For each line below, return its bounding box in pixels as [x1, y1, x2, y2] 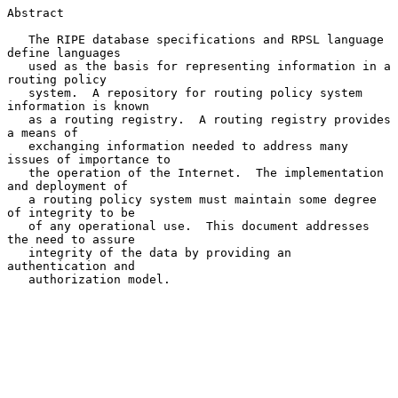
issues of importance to [7, 152, 171, 166]
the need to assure [7, 232, 135, 246]
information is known [7, 99, 149, 113]
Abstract [7, 5, 64, 20]
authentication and [7, 259, 135, 273]
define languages [7, 45, 121, 60]
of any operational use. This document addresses [7, 219, 28, 233]
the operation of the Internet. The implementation [7, 165, 28, 179]
